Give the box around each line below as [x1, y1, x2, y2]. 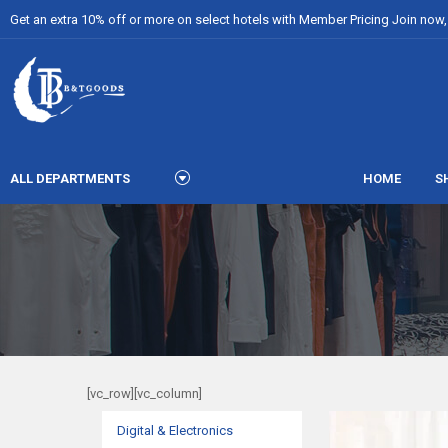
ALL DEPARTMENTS [10, 171, 130, 186]
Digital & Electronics [117, 423, 233, 438]
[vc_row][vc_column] [87, 386, 202, 401]
